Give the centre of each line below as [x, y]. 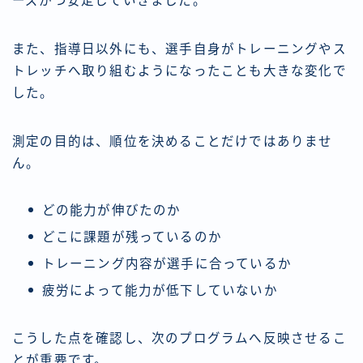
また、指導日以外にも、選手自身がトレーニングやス [179, 49]
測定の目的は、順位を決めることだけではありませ [173, 141]
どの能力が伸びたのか [111, 210]
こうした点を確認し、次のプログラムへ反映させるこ [179, 338]
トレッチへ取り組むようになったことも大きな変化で [179, 70]
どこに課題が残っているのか [132, 237]
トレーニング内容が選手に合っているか [167, 263]
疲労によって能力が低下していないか [160, 290]
